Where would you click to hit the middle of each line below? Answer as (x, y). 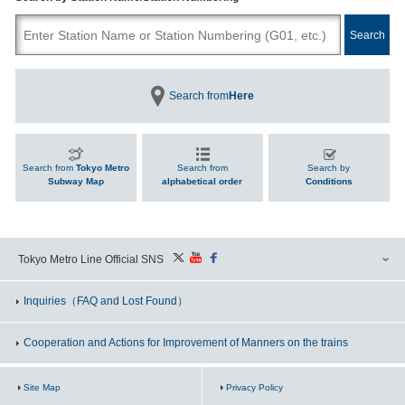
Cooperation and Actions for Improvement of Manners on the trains (186, 343)
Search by (329, 168)
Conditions (329, 182)
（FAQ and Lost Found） (127, 301)
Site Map (42, 388)
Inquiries (45, 301)
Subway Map (75, 182)
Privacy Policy (254, 388)
